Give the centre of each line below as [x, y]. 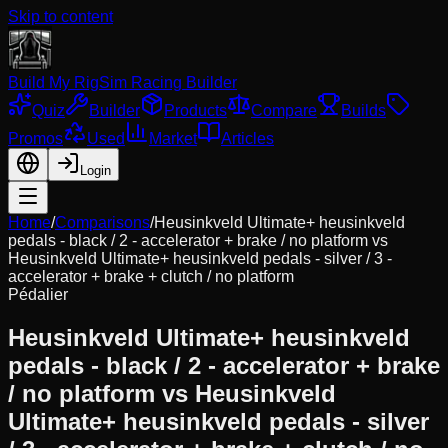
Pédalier [38, 294]
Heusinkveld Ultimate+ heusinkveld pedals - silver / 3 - [200, 258]
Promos [35, 138]
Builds [363, 110]
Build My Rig [53, 82]
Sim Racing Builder [168, 82]
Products [195, 110]
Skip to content [60, 16]
